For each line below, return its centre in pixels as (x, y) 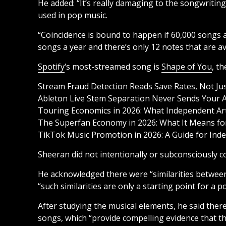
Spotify (51, 66)
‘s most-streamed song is (113, 66)
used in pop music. (73, 15)
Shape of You (187, 66)
